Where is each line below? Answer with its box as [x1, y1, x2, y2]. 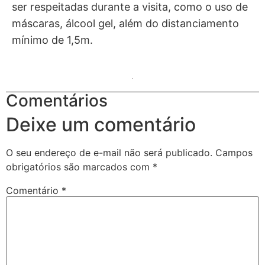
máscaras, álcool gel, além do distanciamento [12, 17, 239, 30]
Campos [215, 146, 253, 159]
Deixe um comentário [6, 112, 196, 136]
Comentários [6, 90, 108, 111]
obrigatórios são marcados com [6, 160, 153, 173]
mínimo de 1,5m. [12, 34, 93, 47]
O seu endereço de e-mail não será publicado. [6, 146, 212, 159]
